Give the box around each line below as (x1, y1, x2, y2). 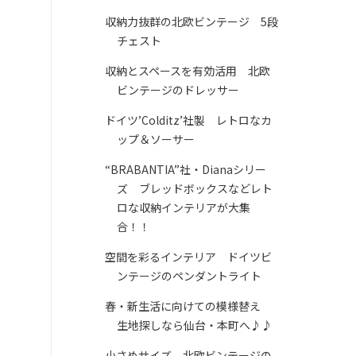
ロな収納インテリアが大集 (116, 199, 250, 216)
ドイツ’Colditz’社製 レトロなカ (104, 112, 272, 129)
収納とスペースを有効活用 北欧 (104, 63, 270, 79)
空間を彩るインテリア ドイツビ (104, 249, 272, 265)
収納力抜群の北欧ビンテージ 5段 (104, 14, 278, 30)
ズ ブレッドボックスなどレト (116, 180, 273, 197)
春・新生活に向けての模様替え (104, 298, 272, 315)
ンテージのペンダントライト (116, 268, 261, 284)
